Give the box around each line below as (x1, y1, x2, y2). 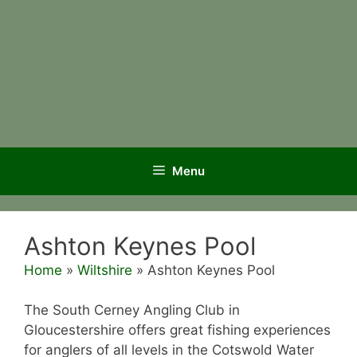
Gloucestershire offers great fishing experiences (24, 322, 331, 338)
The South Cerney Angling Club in (24, 302, 240, 318)
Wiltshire (77, 261, 132, 278)
